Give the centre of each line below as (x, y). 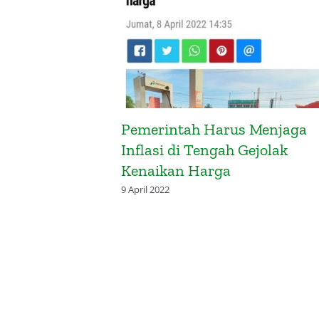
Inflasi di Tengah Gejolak (205, 150)
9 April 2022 (146, 189)
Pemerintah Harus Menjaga (214, 129)
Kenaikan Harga (176, 170)
